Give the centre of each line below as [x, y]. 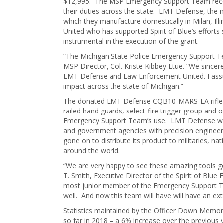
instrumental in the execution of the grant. [131, 41]
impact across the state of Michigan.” [123, 86]
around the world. [92, 151]
